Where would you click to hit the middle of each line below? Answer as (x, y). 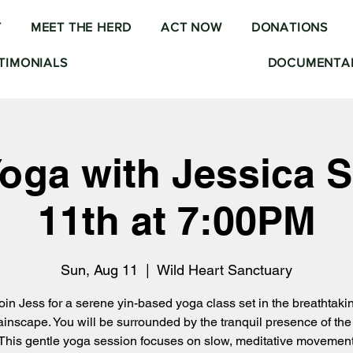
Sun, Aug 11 (99, 270)
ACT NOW (191, 27)
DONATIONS (290, 27)
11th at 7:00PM (176, 220)
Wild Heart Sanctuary (225, 270)
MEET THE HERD (81, 27)
